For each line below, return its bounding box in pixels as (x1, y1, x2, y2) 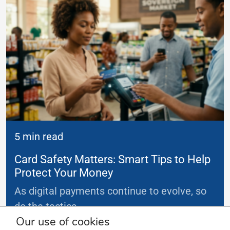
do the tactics (14, 200, 76, 213)
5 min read (14, 130, 63, 143)
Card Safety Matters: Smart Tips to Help (14, 152, 210, 166)
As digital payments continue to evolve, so (14, 185, 206, 198)
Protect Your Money (14, 166, 113, 180)
